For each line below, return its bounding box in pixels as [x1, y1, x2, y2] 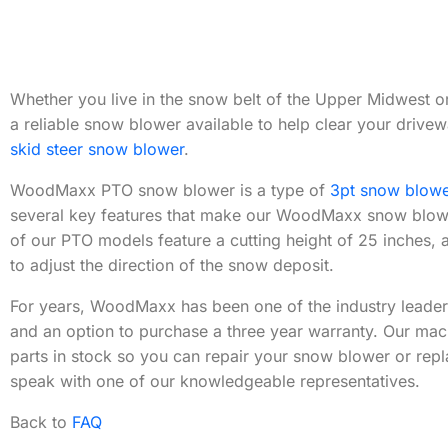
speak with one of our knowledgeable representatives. [10, 371, 420, 391]
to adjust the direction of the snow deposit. [10, 255, 334, 275]
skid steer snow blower [10, 139, 184, 159]
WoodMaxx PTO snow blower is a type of [10, 180, 330, 200]
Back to [10, 412, 72, 432]
